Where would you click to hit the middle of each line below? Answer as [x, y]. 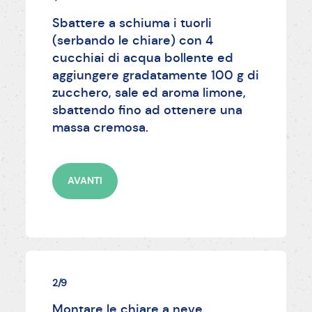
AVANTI [85, 181]
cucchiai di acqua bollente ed [142, 57]
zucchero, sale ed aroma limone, [149, 92]
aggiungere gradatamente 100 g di [155, 75]
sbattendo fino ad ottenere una [147, 110]
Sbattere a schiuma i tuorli [132, 23]
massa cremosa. [100, 127]
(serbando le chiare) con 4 [132, 40]
